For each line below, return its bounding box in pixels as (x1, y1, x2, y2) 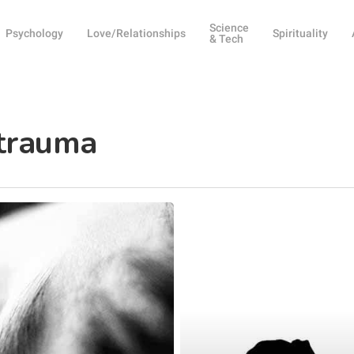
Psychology (6, 27, 64, 40)
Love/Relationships (87, 27, 186, 40)
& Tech (209, 32, 244, 45)
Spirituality (273, 27, 329, 40)
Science (209, 21, 250, 34)
